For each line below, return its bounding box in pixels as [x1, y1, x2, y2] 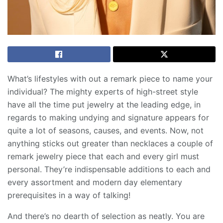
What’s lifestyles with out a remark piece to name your [7, 73, 213, 84]
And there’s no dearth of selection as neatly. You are [7, 211, 205, 221]
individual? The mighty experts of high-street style [7, 86, 198, 97]
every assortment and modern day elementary [7, 177, 182, 187]
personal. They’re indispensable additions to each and [7, 164, 211, 174]
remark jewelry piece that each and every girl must [7, 151, 199, 161]
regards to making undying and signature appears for [7, 112, 209, 122]
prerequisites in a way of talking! [7, 190, 130, 200]
